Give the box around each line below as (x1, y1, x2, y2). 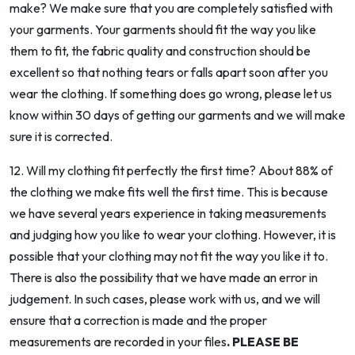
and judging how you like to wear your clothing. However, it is (10, 227, 336, 243)
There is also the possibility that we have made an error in (10, 269, 318, 286)
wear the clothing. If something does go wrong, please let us (10, 86, 332, 102)
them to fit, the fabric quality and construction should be (10, 43, 311, 59)
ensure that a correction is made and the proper (10, 312, 267, 329)
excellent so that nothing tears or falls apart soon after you (10, 64, 328, 81)
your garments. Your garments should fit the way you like (10, 21, 316, 38)
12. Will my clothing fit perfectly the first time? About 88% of (10, 162, 333, 179)
